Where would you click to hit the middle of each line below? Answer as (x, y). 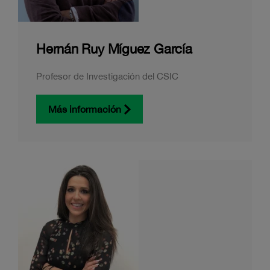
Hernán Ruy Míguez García (114, 49)
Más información (85, 109)
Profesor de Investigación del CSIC (107, 76)
